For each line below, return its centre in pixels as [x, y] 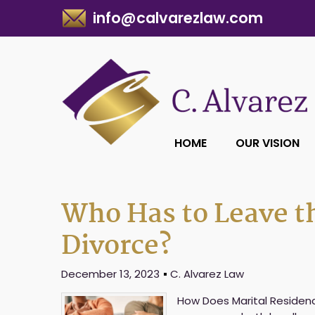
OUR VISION [268, 143]
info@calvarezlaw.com [178, 18]
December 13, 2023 [110, 274]
